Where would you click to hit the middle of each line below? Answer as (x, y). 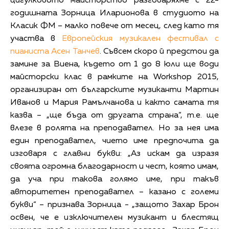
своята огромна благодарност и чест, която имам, (114, 166)
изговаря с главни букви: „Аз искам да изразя (114, 154)
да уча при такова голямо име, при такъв (114, 179)
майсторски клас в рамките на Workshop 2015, (114, 77)
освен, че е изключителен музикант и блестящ (114, 217)
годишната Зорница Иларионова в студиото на (114, 13)
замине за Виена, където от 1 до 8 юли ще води (114, 64)
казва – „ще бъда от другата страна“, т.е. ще (114, 115)
